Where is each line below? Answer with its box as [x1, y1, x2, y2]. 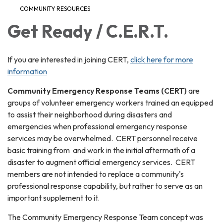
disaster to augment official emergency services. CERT [7, 157, 195, 167]
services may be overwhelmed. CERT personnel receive [7, 133, 198, 143]
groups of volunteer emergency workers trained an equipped [7, 97, 213, 108]
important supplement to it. [7, 192, 100, 203]
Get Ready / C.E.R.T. [7, 20, 168, 42]
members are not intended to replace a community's [7, 168, 184, 179]
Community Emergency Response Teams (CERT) [7, 85, 187, 96]
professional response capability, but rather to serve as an [7, 180, 203, 191]
